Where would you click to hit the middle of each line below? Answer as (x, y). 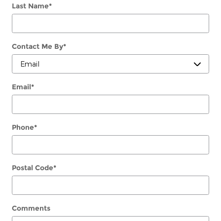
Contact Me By (37, 46)
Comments (31, 208)
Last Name (30, 6)
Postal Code (33, 167)
